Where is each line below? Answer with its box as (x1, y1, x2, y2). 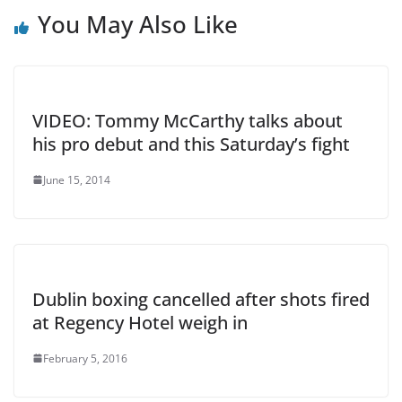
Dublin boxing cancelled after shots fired (32, 286, 370, 311)
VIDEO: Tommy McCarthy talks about (32, 108, 343, 133)
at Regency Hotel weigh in (32, 310, 248, 335)
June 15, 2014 (43, 171, 110, 188)
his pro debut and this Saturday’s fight (32, 131, 350, 156)
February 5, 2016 (43, 350, 127, 366)
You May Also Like (38, 7, 238, 40)
